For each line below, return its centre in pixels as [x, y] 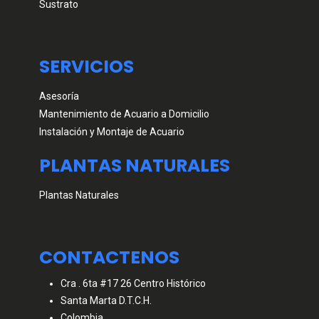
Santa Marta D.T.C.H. [106, 301]
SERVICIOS [87, 67]
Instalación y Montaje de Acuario [112, 132]
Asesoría [59, 96]
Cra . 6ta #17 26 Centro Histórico [133, 284]
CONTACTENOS [109, 258]
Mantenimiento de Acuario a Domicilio [124, 114]
